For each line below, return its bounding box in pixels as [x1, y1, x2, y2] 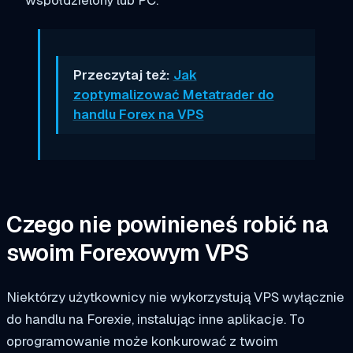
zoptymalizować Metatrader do [72, 85, 274, 103]
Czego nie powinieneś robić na [6, 209, 329, 240]
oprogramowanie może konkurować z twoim [6, 332, 278, 350]
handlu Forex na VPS [72, 105, 204, 123]
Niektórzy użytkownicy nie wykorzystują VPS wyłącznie [6, 288, 344, 306]
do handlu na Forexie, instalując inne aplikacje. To [6, 310, 305, 328]
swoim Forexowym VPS [6, 237, 249, 268]
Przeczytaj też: [72, 65, 173, 84]
